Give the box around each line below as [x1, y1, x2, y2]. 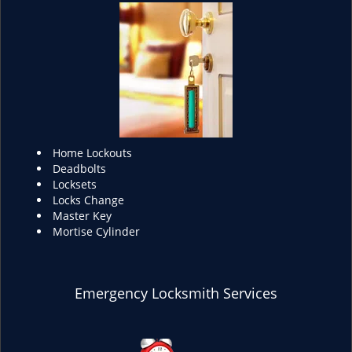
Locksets [53, 177, 97, 192]
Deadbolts [53, 161, 106, 176]
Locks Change [53, 192, 124, 207]
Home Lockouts [53, 145, 132, 160]
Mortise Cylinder [53, 224, 140, 239]
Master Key [53, 208, 112, 223]
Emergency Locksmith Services [75, 284, 277, 302]
